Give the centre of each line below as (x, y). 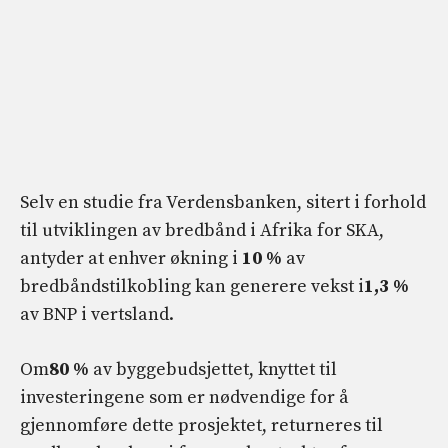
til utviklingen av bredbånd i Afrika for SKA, (202, 231)
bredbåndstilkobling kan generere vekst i (192, 287)
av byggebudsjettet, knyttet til (213, 370)
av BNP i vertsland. (97, 315)
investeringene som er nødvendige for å (184, 398)
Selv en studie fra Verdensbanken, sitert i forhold (223, 203)
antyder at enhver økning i (131, 259)
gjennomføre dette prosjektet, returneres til (201, 426)
